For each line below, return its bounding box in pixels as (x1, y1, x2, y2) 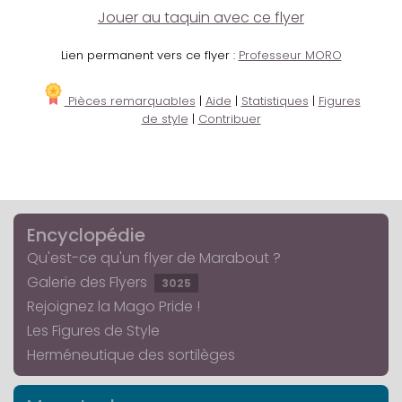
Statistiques (240, 92, 309, 110)
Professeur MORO (238, 47, 342, 65)
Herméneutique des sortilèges (27, 345, 235, 366)
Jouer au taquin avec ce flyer (98, 7, 304, 29)
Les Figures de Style (27, 320, 160, 342)
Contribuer (197, 110, 261, 128)
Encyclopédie (27, 223, 145, 249)
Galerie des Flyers (27, 272, 151, 293)
